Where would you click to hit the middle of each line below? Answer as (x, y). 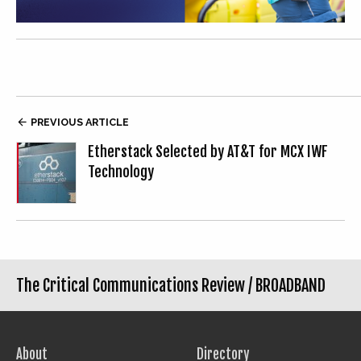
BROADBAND (290, 286)
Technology (121, 172)
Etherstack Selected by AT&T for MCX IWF (208, 152)
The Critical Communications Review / (136, 286)
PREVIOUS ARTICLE (79, 122)
